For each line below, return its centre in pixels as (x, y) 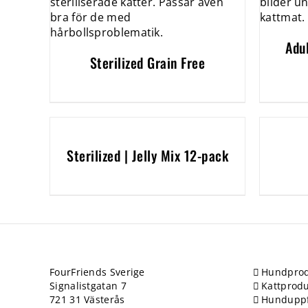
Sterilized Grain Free (147, 63)
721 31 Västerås (87, 299)
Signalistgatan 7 (88, 286)
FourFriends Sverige (97, 272)
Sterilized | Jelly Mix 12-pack (147, 155)
